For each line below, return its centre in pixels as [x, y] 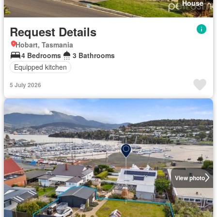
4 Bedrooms [41, 55]
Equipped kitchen [40, 67]
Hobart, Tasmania [44, 44]
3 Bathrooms [94, 55]
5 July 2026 [25, 85]
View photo [190, 178]
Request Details [53, 31]
